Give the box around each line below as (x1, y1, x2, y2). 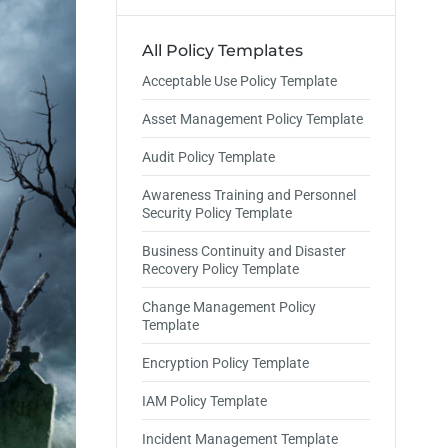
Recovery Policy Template (142, 261, 299, 277)
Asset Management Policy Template (142, 111, 363, 127)
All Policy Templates (142, 41, 303, 60)
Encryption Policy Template (142, 355, 309, 371)
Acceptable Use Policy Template (142, 73, 337, 89)
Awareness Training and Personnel (142, 187, 356, 203)
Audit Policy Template (142, 149, 275, 165)
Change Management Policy (142, 299, 316, 315)
